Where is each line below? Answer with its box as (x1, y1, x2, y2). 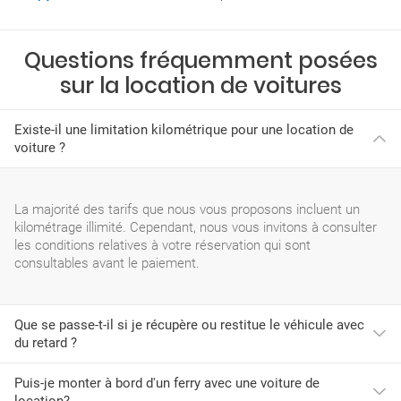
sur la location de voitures (59, 71, 342, 100)
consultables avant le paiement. (14, 255, 200, 271)
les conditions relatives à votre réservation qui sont (14, 237, 311, 253)
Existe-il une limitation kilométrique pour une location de (14, 122, 354, 138)
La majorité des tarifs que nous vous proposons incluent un (14, 201, 360, 218)
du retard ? (14, 335, 77, 351)
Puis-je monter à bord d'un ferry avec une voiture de (14, 375, 320, 391)
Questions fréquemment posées (23, 46, 378, 75)
